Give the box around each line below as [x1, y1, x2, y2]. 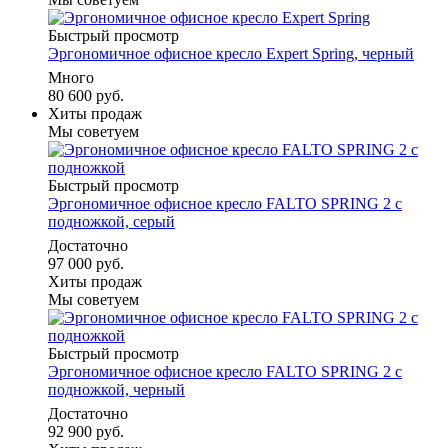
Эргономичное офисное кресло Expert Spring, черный [48, 45, 414, 62]
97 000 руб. [48, 255, 124, 272]
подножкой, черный [48, 381, 185, 398]
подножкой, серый [48, 213, 175, 230]
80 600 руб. [48, 87, 124, 104]
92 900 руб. [48, 423, 124, 440]
